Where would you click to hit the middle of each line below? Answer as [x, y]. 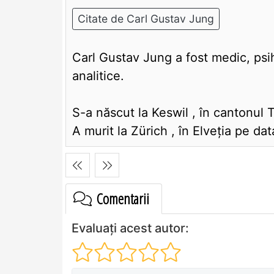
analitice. [98, 76]
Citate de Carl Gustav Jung [146, 19]
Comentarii [121, 199]
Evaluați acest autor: [130, 228]
